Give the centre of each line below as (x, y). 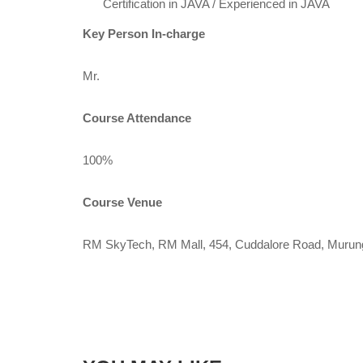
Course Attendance (137, 117)
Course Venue (127, 202)
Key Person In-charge (144, 33)
